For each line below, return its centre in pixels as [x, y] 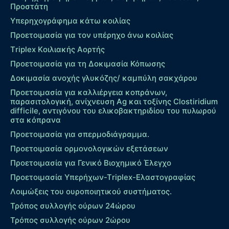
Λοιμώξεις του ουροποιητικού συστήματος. [91, 192]
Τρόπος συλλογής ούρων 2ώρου [70, 220]
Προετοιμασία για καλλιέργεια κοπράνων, [89, 93]
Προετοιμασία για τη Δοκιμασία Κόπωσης [88, 64]
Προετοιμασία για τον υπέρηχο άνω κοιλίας [92, 35]
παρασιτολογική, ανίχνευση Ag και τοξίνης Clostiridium [114, 102]
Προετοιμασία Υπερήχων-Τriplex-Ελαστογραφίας [103, 177]
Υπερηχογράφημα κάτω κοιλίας [70, 21]
